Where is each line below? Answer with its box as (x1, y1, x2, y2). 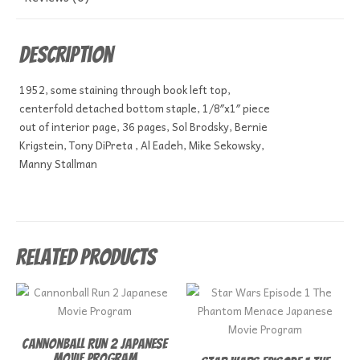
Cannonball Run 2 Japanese (22, 335, 168, 351)
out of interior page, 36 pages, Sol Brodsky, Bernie (19, 118, 268, 136)
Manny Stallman (19, 155, 98, 173)
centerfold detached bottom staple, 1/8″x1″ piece (19, 100, 271, 117)
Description (19, 42, 114, 67)
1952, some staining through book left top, (19, 81, 231, 99)
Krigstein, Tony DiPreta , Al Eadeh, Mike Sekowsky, (19, 137, 265, 154)
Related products (16, 244, 156, 269)
